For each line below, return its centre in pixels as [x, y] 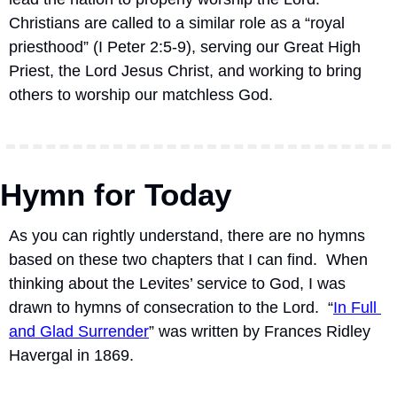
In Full [355, 307]
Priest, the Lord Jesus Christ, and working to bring [185, 71]
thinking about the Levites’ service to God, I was [177, 284]
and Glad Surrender [79, 331]
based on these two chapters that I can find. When [188, 260]
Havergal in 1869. [74, 355]
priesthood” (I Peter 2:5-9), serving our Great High [185, 47]
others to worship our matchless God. [141, 95]
